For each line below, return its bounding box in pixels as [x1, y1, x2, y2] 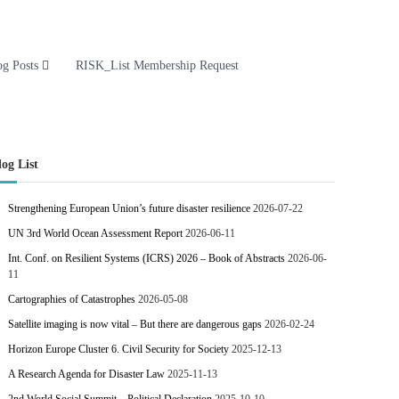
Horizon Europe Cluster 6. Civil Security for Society [8, 343, 230, 355]
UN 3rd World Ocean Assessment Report [8, 227, 183, 240]
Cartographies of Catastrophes [8, 293, 136, 305]
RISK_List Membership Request [76, 59, 239, 72]
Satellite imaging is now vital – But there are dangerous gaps [8, 318, 263, 330]
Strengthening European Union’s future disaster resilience [8, 202, 251, 215]
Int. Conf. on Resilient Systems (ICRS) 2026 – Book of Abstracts [8, 252, 286, 265]
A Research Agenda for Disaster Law [8, 368, 166, 380]
